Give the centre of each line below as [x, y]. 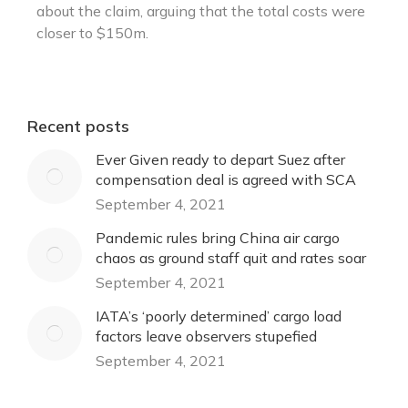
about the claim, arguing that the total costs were [201, 11]
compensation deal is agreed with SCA [226, 179]
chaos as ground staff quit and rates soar [231, 258]
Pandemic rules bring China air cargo [218, 238]
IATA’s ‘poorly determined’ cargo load [219, 316]
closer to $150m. [92, 33]
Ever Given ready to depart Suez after [220, 159]
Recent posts [78, 126]
